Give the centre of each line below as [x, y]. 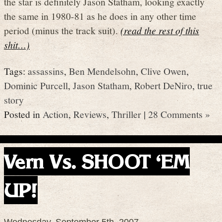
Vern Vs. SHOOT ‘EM [97, 161]
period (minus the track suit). [62, 30]
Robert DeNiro [163, 85]
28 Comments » [179, 114]
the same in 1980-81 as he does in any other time [100, 16]
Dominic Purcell [36, 85]
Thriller [126, 114]
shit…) [17, 44]
